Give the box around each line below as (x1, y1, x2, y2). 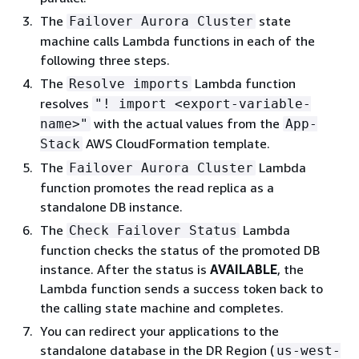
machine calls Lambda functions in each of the (40, 32, 315, 49)
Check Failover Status (69, 222, 237, 238)
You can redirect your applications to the (40, 322, 279, 339)
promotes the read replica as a (94, 179, 274, 196)
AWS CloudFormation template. (83, 135, 270, 151)
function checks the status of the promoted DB (40, 241, 320, 258)
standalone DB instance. (40, 198, 183, 215)
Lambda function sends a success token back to (40, 280, 323, 296)
